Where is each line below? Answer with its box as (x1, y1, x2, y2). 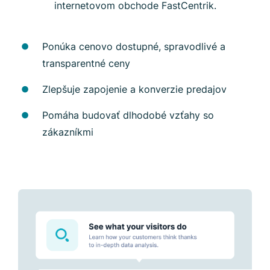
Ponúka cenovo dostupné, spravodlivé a (42, 40, 225, 52)
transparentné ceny (42, 57, 130, 69)
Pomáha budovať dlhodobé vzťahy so (42, 108, 214, 121)
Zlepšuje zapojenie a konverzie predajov (42, 83, 227, 95)
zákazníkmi (42, 125, 93, 138)
